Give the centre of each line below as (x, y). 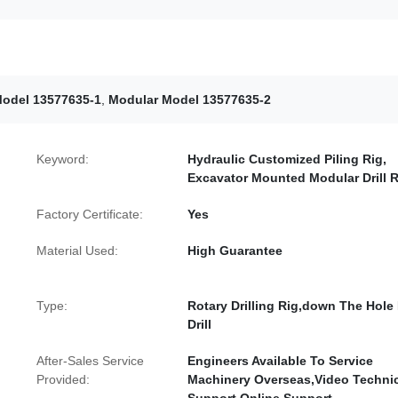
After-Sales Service (90, 361)
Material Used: (77, 251)
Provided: (63, 379)
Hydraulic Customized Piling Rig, (287, 159)
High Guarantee (235, 251)
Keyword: (63, 159)
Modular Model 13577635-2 (190, 99)
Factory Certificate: (90, 214)
